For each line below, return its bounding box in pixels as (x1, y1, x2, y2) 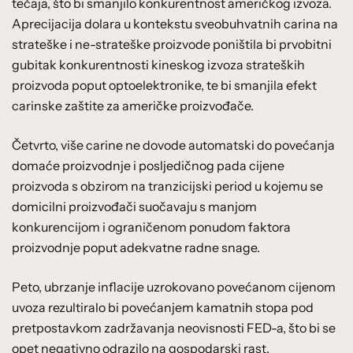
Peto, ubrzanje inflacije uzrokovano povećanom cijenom (12, 278, 336, 295)
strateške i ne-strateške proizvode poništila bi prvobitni (12, 35, 332, 52)
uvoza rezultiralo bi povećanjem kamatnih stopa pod (12, 299, 314, 315)
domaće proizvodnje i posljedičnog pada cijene (12, 157, 284, 173)
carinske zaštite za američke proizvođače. (12, 97, 254, 113)
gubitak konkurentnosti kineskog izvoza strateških (12, 56, 305, 72)
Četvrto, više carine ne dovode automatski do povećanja (12, 136, 335, 153)
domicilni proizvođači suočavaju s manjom (12, 198, 257, 214)
